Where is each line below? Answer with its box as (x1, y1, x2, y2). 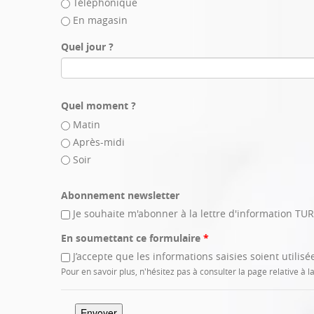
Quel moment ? (61, 99, 136, 113)
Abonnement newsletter (61, 189, 179, 203)
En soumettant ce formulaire (61, 231, 203, 245)
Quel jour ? (61, 39, 114, 53)
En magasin (73, 13, 128, 27)
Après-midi (73, 135, 125, 149)
